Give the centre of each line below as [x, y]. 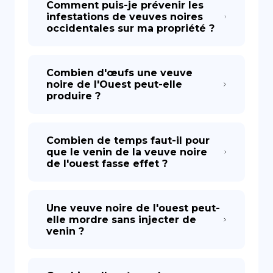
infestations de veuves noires [125, 17]
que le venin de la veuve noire [127, 152]
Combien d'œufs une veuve [119, 73]
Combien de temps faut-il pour [128, 140]
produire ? [73, 96]
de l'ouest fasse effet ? [107, 164]
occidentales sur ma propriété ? [130, 28]
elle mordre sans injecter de [121, 220]
